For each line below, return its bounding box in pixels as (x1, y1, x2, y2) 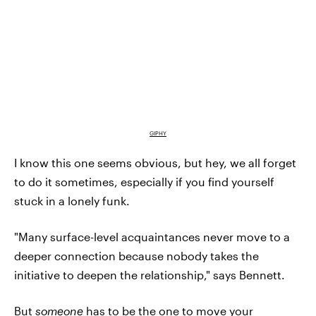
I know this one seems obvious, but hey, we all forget (14, 155, 296, 169)
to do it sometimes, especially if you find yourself (14, 174, 274, 188)
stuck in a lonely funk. (14, 193, 130, 207)
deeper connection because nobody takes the (14, 248, 259, 262)
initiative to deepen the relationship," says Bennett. (14, 267, 285, 281)
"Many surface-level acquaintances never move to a (14, 229, 290, 243)
